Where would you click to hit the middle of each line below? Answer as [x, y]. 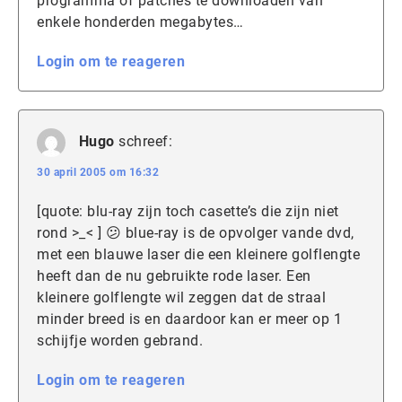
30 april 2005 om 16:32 [98, 173]
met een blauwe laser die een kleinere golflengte [198, 255]
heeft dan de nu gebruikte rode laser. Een [174, 276]
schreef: [145, 142]
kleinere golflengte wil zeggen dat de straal [181, 298]
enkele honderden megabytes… [140, 22]
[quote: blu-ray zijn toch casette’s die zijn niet [188, 212]
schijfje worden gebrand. [120, 341]
